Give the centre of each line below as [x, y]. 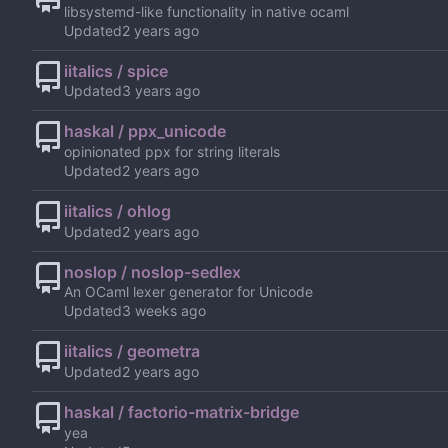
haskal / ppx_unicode [145, 131]
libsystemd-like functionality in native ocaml [206, 11]
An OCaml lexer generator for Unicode [188, 292]
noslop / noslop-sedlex [152, 271]
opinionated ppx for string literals [172, 152]
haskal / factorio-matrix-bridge [181, 412]
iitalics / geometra [132, 351]
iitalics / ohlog [117, 210]
